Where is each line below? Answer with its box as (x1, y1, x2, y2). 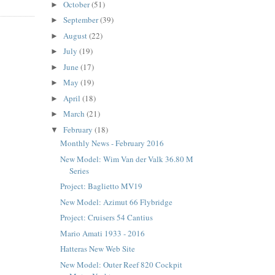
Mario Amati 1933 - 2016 (60, 227, 145, 239)
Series (69, 165, 90, 176)
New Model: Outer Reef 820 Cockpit (60, 258, 183, 270)
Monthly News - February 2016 (60, 137, 165, 149)
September (63, 14, 100, 26)
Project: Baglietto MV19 (60, 180, 143, 192)
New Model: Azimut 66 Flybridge (60, 196, 173, 207)
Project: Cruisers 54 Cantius (60, 212, 153, 223)
